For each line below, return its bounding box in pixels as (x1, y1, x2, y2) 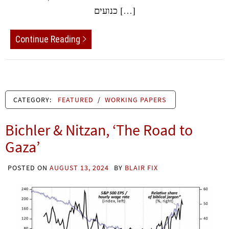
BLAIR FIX (125, 163, 158, 172)
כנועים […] (117, 4, 135, 17)
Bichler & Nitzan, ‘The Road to (5, 120, 193, 140)
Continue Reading (15, 33, 80, 44)
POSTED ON (8, 163, 50, 172)
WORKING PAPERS (105, 95, 166, 104)
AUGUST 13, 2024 (50, 163, 109, 172)
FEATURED (58, 95, 94, 104)
